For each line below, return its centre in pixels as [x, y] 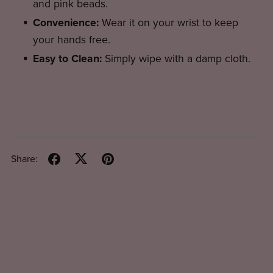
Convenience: [66, 23]
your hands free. [72, 40]
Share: [24, 159]
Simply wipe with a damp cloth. [176, 58]
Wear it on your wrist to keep [169, 23]
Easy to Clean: [68, 58]
